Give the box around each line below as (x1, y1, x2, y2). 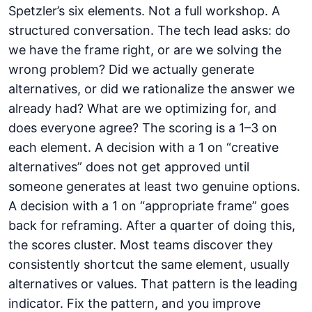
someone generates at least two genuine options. (8, 179, 300, 194)
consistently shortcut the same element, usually (8, 257, 290, 272)
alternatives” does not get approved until (8, 159, 249, 175)
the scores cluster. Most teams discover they (8, 237, 273, 253)
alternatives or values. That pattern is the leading (8, 276, 297, 292)
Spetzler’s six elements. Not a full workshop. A (8, 3, 280, 19)
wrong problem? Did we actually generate (8, 62, 254, 77)
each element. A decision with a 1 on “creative (8, 140, 279, 155)
